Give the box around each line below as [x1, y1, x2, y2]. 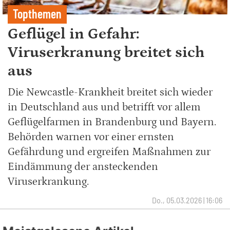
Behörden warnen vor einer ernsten [8, 131, 174, 144]
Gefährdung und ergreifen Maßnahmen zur [8, 146, 210, 159]
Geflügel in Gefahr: [8, 25, 139, 43]
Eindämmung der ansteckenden [8, 161, 158, 174]
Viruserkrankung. [8, 176, 89, 188]
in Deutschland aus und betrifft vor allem [8, 101, 200, 114]
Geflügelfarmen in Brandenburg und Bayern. [8, 116, 216, 129]
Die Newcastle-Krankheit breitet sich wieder [8, 86, 213, 99]
